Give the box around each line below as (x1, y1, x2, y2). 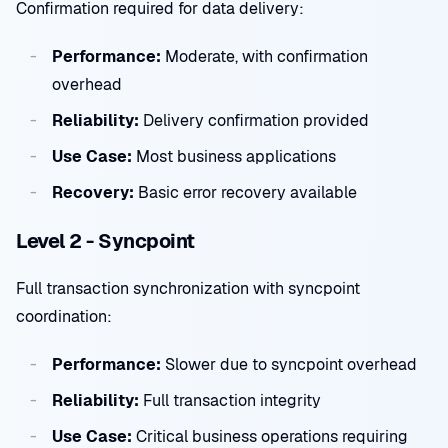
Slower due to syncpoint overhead (161, 354, 417, 375)
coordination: (16, 306, 112, 327)
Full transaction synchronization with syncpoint (16, 278, 360, 299)
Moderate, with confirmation (161, 46, 368, 67)
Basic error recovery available (134, 182, 357, 203)
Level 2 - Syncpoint (16, 228, 195, 254)
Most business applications (132, 146, 336, 167)
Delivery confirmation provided (139, 110, 369, 131)
